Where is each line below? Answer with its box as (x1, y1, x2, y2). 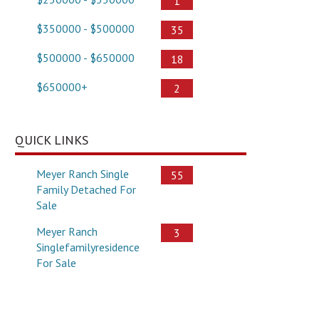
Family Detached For (36, 182, 136, 197)
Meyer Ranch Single (36, 166, 129, 181)
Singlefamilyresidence (36, 239, 140, 254)
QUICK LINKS (15, 131, 88, 148)
